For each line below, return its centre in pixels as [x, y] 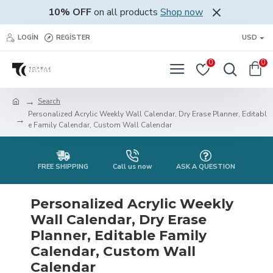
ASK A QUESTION [206, 167]
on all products [126, 12]
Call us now [132, 167]
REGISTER [73, 37]
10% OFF [70, 12]
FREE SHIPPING [63, 167]
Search [49, 101]
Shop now [182, 12]
